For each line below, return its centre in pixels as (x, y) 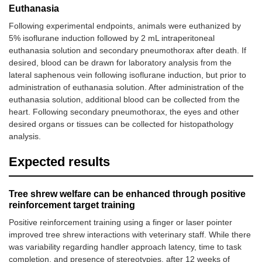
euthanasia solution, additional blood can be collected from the (124, 100)
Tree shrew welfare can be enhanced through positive (127, 194)
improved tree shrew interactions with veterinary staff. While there (130, 235)
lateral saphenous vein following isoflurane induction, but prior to (127, 75)
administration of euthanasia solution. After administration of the (126, 87)
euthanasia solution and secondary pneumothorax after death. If (127, 51)
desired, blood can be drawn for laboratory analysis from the (120, 63)
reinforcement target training (72, 205)
